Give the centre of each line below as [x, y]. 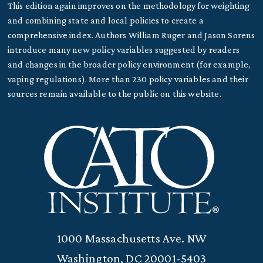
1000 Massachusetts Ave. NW [131, 239]
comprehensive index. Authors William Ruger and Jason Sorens [131, 35]
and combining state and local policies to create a [105, 20]
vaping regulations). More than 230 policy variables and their [128, 79]
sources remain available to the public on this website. [114, 93]
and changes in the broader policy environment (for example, [129, 64]
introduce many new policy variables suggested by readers [123, 49]
